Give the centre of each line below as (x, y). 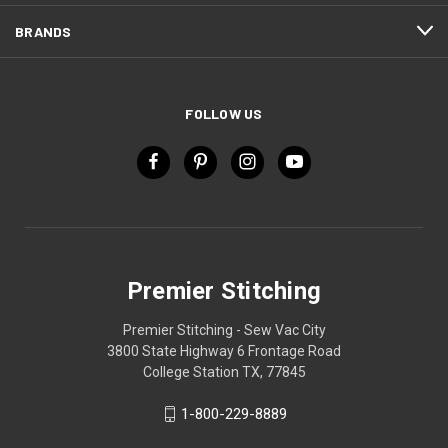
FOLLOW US (224, 113)
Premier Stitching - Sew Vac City (224, 329)
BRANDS (43, 31)
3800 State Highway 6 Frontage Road (224, 350)
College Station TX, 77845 (224, 371)
